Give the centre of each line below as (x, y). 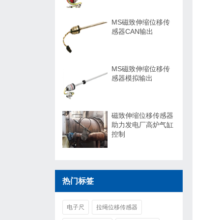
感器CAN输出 (132, 31)
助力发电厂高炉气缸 (142, 125)
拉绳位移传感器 (117, 207)
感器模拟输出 (132, 78)
